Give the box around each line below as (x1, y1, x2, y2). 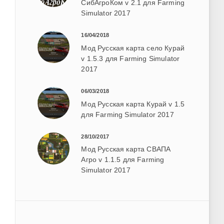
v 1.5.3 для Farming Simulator (81, 54, 180, 62)
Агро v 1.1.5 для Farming (81, 155, 164, 164)
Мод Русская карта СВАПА (81, 145, 171, 153)
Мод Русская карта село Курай (81, 43, 185, 52)
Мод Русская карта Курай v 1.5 (81, 99, 185, 108)
